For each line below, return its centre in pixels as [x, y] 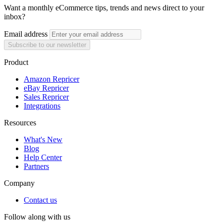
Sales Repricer [46, 97]
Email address [26, 34]
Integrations [42, 106]
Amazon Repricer [52, 79]
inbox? [15, 16]
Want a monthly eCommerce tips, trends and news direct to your [104, 7]
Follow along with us [37, 217]
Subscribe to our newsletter [47, 45]
